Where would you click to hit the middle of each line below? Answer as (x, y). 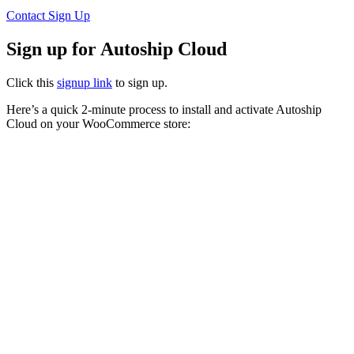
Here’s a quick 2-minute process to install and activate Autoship (164, 109)
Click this (32, 82)
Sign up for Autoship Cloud (117, 49)
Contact (27, 15)
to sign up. (140, 82)
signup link (85, 82)
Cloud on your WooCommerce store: (98, 123)
